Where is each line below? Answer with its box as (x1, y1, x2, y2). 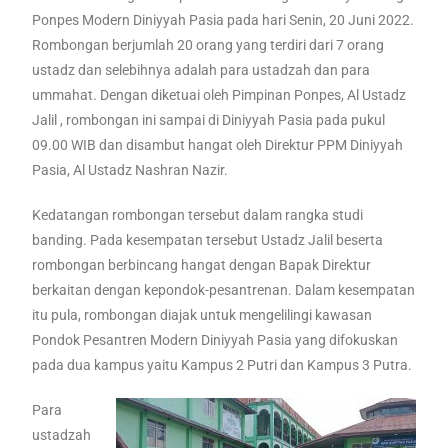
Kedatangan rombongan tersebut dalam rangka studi (32, 207, 364, 223)
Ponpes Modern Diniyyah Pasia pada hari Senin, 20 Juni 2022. (32, 12, 415, 28)
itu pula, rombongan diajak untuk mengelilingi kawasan (32, 307, 373, 323)
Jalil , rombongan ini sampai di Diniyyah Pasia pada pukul (32, 112, 386, 128)
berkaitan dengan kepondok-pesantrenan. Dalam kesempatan (32, 282, 416, 298)
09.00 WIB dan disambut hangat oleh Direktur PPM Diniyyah (32, 137, 404, 153)
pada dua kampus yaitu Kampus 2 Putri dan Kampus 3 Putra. (32, 357, 413, 373)
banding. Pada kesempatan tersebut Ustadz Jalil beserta (32, 232, 384, 248)
